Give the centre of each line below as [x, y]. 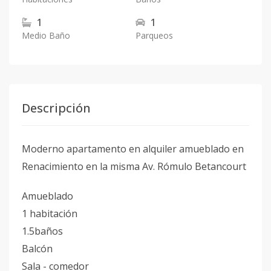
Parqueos [154, 35]
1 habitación [50, 214]
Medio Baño [46, 35]
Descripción [56, 108]
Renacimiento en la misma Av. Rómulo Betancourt [134, 166]
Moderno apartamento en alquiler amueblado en [133, 149]
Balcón [37, 249]
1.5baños [42, 231]
